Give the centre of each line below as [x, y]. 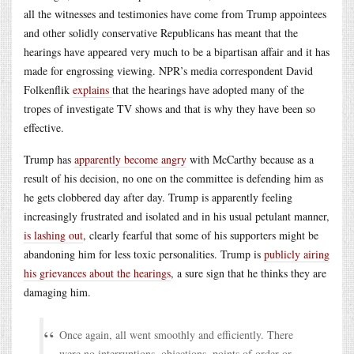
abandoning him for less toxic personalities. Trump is [144, 254]
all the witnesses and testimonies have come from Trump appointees [175, 13]
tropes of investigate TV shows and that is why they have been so [169, 108]
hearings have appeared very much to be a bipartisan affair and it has [177, 51]
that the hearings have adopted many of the [208, 89]
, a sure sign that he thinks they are [249, 273]
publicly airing [297, 254]
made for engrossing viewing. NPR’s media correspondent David [168, 70]
